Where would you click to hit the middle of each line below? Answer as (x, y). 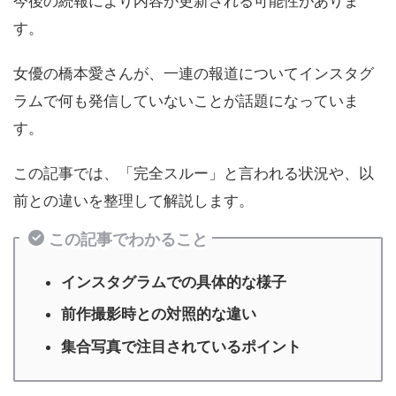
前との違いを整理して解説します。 (133, 201)
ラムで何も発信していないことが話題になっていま (186, 101)
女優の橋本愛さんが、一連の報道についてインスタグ (194, 74)
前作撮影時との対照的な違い (159, 314)
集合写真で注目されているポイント (181, 346)
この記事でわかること (128, 240)
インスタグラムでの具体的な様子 (174, 282)
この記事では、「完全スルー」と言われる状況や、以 (194, 174)
